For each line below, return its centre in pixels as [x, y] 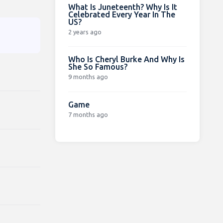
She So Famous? [98, 66]
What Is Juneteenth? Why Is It [122, 7]
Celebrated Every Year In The [121, 14]
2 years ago [85, 32]
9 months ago [88, 76]
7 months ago [88, 114]
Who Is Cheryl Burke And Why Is [126, 59]
